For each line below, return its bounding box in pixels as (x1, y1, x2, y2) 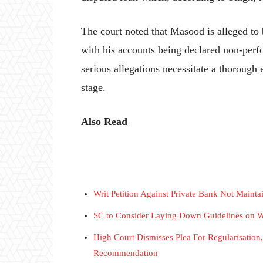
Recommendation (93, 248, 158, 258)
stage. (81, 82, 106, 94)
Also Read (81, 116, 127, 128)
